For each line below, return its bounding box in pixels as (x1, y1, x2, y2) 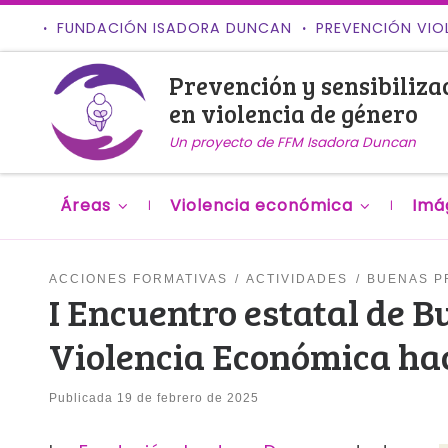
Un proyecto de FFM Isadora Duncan (168, 132, 416, 152)
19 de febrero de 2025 (116, 390, 259, 405)
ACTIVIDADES (246, 271, 349, 286)
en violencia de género (168, 96, 418, 130)
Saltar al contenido (27, 20, 169, 41)
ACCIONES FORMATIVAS (48, 271, 228, 286)
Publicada (48, 390, 117, 405)
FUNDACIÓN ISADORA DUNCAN (56, 18, 292, 38)
